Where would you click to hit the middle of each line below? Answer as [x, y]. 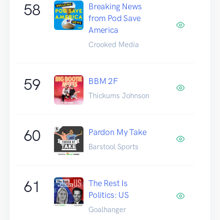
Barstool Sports [113, 147]
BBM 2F [103, 81]
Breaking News [115, 6]
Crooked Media [114, 44]
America [103, 30]
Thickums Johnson [119, 96]
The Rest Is [108, 183]
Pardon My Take [118, 132]
